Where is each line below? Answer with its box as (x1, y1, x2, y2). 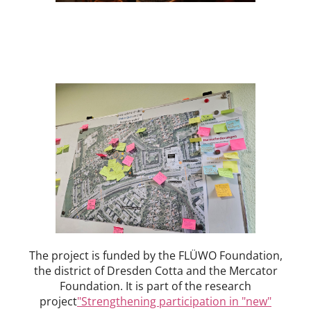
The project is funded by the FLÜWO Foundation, (28, 248, 283, 264)
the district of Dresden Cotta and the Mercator (33, 263, 278, 279)
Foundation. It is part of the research (60, 278, 251, 294)
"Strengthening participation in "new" (77, 294, 271, 310)
